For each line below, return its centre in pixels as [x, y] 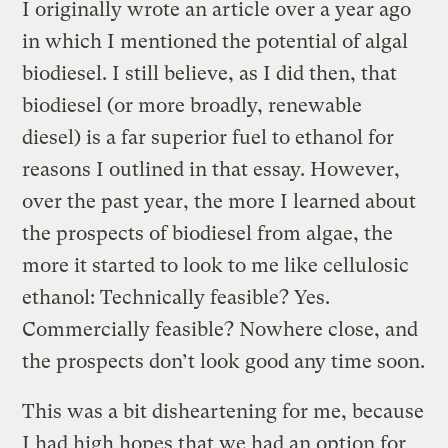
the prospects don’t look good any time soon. [224, 361]
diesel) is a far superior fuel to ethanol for [208, 137]
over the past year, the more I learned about [219, 201]
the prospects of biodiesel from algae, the [208, 233]
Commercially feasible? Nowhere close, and [220, 329]
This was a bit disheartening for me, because [223, 411]
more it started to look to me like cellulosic [216, 265]
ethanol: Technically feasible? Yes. [176, 297]
